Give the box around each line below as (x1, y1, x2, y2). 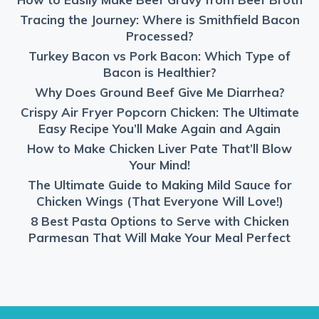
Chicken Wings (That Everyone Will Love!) (36, 193, 283, 209)
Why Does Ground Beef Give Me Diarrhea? (34, 84, 285, 100)
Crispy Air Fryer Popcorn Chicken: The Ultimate (20, 104, 299, 120)
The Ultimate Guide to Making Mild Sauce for (27, 177, 292, 192)
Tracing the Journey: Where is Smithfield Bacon (19, 11, 300, 27)
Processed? (125, 28, 194, 43)
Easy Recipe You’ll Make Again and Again (38, 120, 281, 136)
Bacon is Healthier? (103, 64, 216, 80)
